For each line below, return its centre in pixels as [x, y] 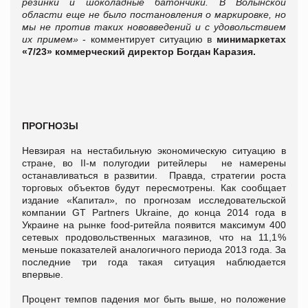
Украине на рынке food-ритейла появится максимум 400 [154, 224]
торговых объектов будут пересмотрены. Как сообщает [154, 187]
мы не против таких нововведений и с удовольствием [154, 26]
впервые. [43, 274]
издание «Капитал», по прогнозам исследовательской [154, 200]
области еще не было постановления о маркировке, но [154, 14]
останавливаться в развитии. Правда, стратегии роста [154, 175]
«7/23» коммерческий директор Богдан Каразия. [139, 51]
